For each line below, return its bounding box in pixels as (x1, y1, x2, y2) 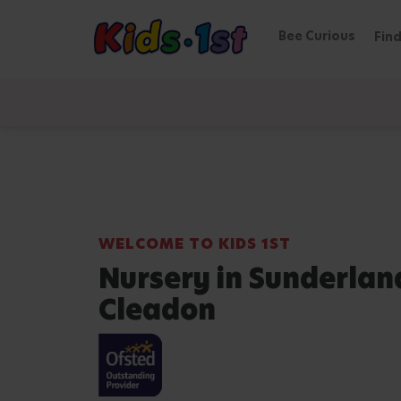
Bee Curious (278, 27, 355, 45)
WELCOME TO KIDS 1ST (98, 234, 292, 254)
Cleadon (98, 291, 216, 328)
